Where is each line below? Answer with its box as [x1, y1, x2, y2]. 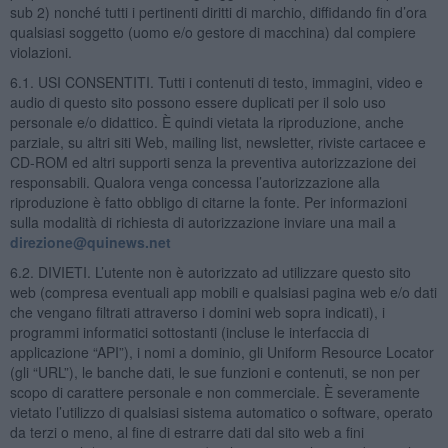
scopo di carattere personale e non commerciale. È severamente [9, 381, 420, 402]
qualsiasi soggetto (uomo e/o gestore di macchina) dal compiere [9, 21, 416, 42]
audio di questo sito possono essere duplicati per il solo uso [9, 91, 386, 112]
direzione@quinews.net [9, 231, 171, 252]
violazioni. [9, 41, 72, 62]
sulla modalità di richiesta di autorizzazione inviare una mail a [9, 211, 396, 232]
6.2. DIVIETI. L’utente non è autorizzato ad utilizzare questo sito [9, 261, 411, 282]
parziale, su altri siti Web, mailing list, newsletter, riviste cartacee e [9, 131, 426, 152]
